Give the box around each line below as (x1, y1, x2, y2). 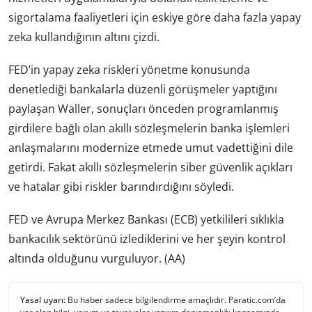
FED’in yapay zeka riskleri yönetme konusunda (8, 62, 250, 78)
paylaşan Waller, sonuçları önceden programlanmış (8, 101, 279, 117)
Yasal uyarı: (20, 293, 65, 306)
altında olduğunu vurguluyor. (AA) (8, 251, 185, 267)
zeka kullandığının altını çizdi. (8, 29, 159, 45)
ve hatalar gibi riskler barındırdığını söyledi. (8, 179, 234, 195)
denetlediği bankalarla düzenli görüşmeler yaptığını (8, 81, 277, 97)
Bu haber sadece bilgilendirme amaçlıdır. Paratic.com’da (65, 293, 286, 306)
